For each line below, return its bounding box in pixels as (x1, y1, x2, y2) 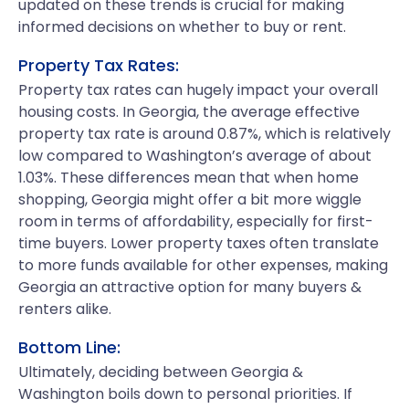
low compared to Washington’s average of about (18, 145, 372, 166)
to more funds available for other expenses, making (18, 255, 388, 276)
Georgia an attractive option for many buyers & (18, 277, 362, 298)
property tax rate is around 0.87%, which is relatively (18, 123, 391, 144)
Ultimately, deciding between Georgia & (18, 362, 303, 383)
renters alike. (18, 299, 111, 320)
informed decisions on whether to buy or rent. (18, 16, 346, 37)
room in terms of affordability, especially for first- (18, 211, 373, 232)
